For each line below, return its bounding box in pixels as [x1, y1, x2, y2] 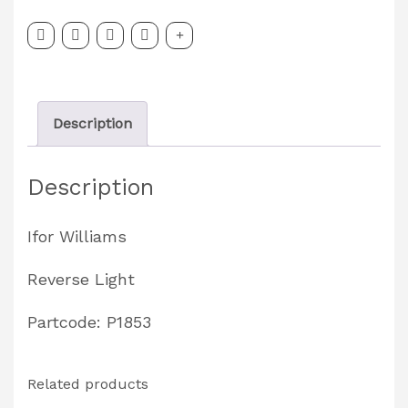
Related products [27, 374, 148, 393]
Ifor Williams [27, 226, 127, 246]
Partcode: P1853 [27, 311, 151, 331]
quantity [26, 32, 85, 50]
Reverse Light [27, 269, 135, 289]
